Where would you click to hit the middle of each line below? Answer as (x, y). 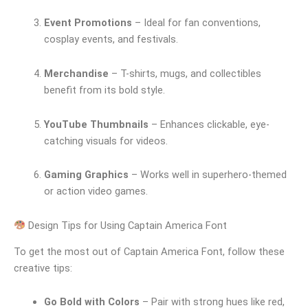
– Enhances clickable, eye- (209, 124)
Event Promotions (88, 23)
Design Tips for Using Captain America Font (126, 225)
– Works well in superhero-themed (207, 175)
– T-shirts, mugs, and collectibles (185, 73)
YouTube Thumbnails (96, 124)
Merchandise (76, 73)
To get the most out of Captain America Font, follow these (149, 251)
